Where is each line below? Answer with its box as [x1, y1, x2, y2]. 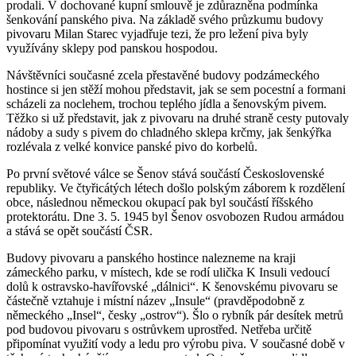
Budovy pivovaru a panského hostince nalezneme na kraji [6, 250, 296, 265]
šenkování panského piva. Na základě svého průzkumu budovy [6, 12, 323, 26]
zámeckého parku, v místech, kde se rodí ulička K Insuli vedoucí [6, 265, 330, 279]
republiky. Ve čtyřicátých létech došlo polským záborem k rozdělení [6, 180, 345, 195]
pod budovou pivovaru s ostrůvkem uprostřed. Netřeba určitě [6, 322, 311, 336]
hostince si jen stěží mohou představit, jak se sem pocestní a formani [6, 82, 346, 96]
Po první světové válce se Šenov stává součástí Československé [6, 166, 324, 180]
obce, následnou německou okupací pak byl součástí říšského [6, 195, 313, 209]
